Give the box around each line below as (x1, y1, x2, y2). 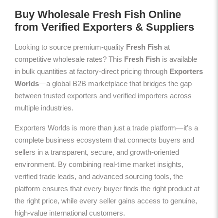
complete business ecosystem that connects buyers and (15, 135, 194, 144)
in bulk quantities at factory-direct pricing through (15, 67, 169, 75)
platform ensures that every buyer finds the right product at (15, 184, 200, 193)
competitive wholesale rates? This (15, 54, 124, 63)
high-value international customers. (15, 208, 125, 217)
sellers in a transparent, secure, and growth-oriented (15, 147, 179, 156)
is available (160, 54, 197, 63)
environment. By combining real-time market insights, (15, 160, 183, 168)
